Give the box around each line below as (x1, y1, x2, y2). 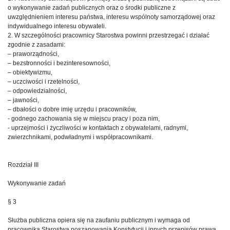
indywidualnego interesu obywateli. (8, 22, 106, 30)
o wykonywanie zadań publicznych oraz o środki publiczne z (8, 4, 176, 11)
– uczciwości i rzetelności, (8, 78, 80, 85)
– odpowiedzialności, (8, 87, 67, 94)
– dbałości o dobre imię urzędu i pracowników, (8, 105, 137, 113)
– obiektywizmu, (8, 68, 52, 76)
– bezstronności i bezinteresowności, (8, 59, 110, 67)
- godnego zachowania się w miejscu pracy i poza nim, (8, 114, 160, 122)
